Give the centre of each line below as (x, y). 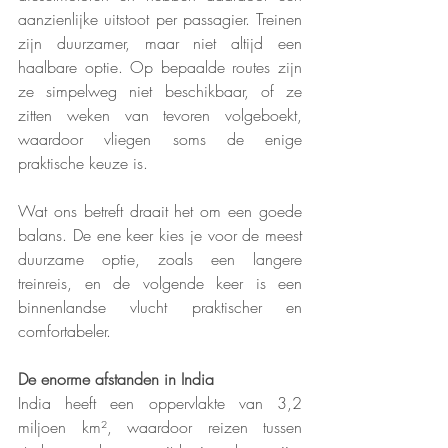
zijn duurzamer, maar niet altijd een (160, 43)
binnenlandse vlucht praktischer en (160, 307)
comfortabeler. (64, 331)
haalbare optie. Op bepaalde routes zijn (160, 67)
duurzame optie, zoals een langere (160, 259)
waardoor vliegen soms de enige (160, 139)
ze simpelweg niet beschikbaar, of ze (160, 91)
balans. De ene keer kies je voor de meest (160, 235)
